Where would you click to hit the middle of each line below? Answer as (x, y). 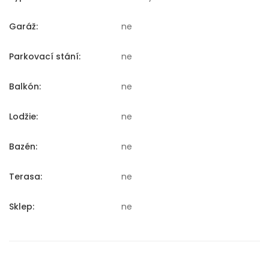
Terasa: (26, 177)
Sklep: (22, 207)
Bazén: (23, 147)
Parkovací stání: (45, 57)
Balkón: (25, 87)
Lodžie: (23, 117)
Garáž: (23, 27)
